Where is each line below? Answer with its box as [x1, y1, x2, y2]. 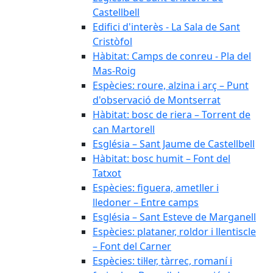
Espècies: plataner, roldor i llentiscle [93, 225, 256, 238]
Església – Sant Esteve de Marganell [93, 210, 256, 224]
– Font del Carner [93, 239, 171, 253]
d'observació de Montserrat [93, 93, 221, 107]
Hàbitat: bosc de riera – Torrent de [93, 108, 250, 121]
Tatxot [93, 166, 121, 180]
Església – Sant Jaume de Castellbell [93, 137, 255, 151]
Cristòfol [93, 35, 132, 48]
